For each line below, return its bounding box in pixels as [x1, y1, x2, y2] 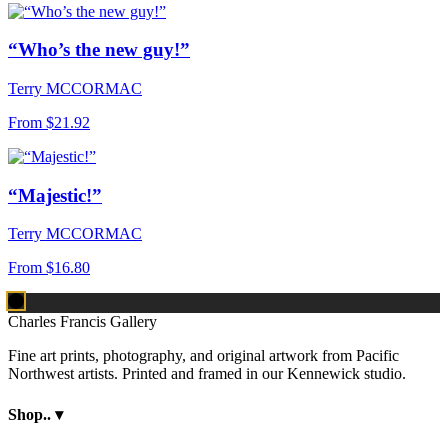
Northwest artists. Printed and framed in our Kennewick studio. [8, 365, 406, 383]
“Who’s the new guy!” [8, 39, 190, 61]
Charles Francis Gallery [8, 313, 157, 331]
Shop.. [8, 405, 55, 423]
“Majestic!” [8, 184, 102, 206]
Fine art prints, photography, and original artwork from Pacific [8, 347, 399, 365]
